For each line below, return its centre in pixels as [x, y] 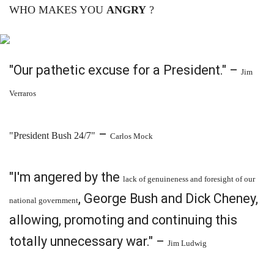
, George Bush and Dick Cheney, [168, 198]
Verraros [23, 93]
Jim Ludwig [187, 243]
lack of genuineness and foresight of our [189, 179]
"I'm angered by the [66, 177]
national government [44, 200]
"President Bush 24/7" [52, 135]
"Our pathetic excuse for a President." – [125, 70]
